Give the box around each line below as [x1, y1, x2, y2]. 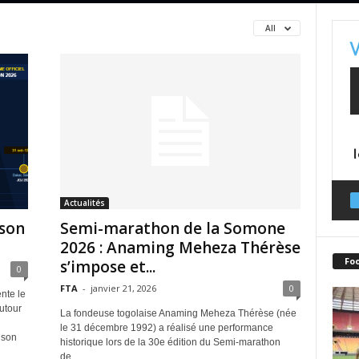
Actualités [63, 196, 105, 208]
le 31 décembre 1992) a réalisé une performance [59, 321, 273, 333]
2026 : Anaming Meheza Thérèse [59, 236, 301, 258]
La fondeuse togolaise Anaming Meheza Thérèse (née [59, 307, 296, 319]
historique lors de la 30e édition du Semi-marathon [59, 336, 280, 348]
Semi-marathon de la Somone [59, 217, 285, 239]
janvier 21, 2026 [90, 281, 156, 294]
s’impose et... [59, 256, 155, 277]
